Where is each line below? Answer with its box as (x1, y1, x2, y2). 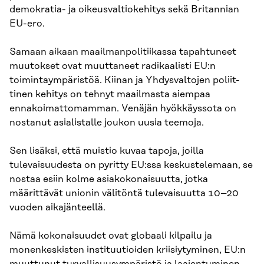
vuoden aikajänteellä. (9, 202, 105, 213)
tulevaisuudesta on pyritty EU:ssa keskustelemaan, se (9, 159, 253, 170)
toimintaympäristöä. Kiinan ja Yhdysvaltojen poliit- (9, 74, 240, 85)
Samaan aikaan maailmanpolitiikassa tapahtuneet (9, 46, 236, 57)
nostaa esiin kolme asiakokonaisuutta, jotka (9, 173, 208, 184)
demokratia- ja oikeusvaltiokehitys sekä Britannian (9, 4, 239, 15)
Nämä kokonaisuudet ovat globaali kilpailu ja (9, 230, 212, 241)
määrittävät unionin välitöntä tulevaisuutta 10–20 (9, 187, 239, 199)
